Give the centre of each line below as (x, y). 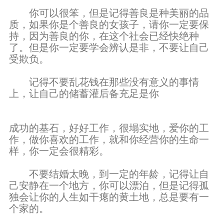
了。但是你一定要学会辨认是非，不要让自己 (109, 47)
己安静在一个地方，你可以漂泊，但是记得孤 (109, 185)
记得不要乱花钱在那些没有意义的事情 (104, 82)
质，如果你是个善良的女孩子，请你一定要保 (109, 24)
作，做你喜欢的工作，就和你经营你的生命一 (109, 139)
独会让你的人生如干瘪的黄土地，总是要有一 (109, 197)
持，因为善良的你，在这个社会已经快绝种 (104, 36)
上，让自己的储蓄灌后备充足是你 (85, 93)
